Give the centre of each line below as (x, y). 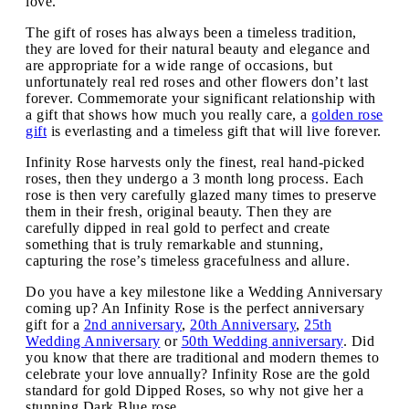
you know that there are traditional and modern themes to (202, 357)
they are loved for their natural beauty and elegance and (198, 48)
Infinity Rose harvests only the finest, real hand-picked (195, 162)
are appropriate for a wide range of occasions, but (179, 65)
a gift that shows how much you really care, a (168, 114)
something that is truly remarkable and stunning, (174, 244)
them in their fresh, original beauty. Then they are (179, 211)
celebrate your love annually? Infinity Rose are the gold (198, 373)
